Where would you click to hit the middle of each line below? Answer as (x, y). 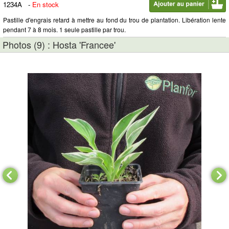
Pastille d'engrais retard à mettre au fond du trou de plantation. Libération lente (114, 20)
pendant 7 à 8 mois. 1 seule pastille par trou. (64, 29)
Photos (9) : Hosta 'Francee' (59, 44)
